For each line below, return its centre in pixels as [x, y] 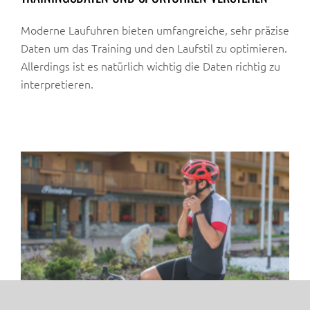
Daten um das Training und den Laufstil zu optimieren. [154, 48]
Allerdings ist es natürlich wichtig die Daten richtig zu [151, 66]
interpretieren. [57, 84]
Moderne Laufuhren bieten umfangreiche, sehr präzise [155, 30]
